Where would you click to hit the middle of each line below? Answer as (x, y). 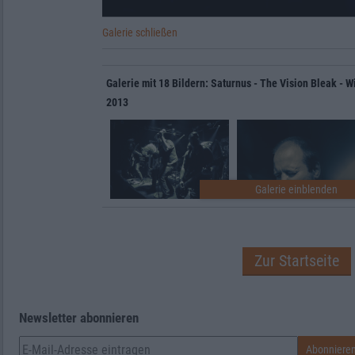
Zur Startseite (296, 260)
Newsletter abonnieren (79, 317)
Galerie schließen (140, 32)
